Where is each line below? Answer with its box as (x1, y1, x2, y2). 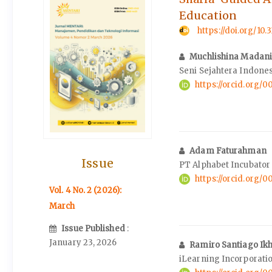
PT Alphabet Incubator (179, 159, 271, 170)
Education (179, 8, 237, 22)
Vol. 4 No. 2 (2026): (49, 185, 121, 196)
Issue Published (61, 223, 127, 234)
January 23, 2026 (49, 237, 117, 248)
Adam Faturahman (189, 145, 267, 156)
